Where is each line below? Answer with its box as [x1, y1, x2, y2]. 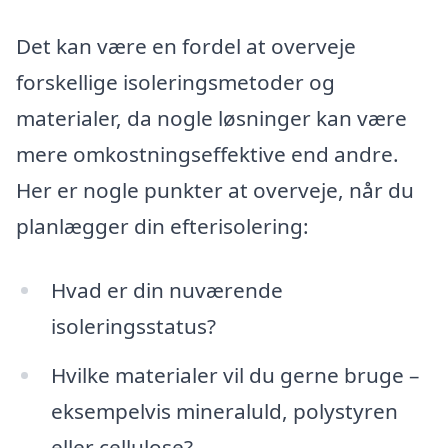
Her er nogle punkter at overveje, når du [16, 175, 414, 204]
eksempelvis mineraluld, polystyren [50, 397, 398, 426]
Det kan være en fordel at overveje [16, 31, 356, 60]
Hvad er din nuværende [50, 275, 283, 304]
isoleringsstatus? [50, 311, 216, 340]
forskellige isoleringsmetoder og [16, 67, 335, 96]
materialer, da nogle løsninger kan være [16, 103, 407, 132]
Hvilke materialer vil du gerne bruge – [50, 361, 419, 390]
